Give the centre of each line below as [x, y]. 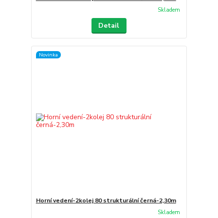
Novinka [48, 54]
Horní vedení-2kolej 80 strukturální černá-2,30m [106, 200]
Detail [109, 26]
